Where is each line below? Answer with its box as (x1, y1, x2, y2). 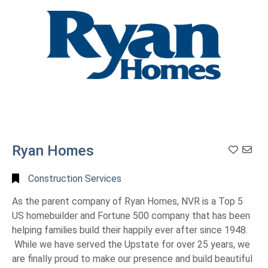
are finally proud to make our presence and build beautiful (12, 252, 252, 264)
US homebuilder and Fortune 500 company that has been (12, 209, 250, 221)
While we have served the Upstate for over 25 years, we (12, 238, 250, 250)
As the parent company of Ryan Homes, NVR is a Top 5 (12, 195, 243, 207)
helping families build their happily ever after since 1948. (12, 224, 248, 236)
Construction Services (28, 173, 121, 185)
